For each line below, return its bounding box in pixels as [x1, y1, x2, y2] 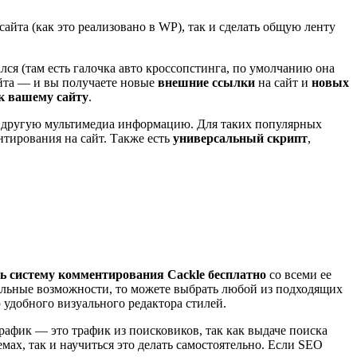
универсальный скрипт [173, 131, 308, 146]
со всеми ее [266, 267, 331, 281]
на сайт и [255, 76, 312, 90]
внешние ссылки [158, 76, 255, 90]
